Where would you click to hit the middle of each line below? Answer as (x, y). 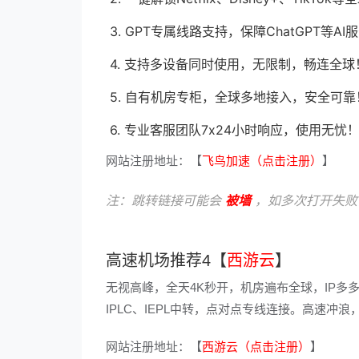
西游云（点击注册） (256, 347)
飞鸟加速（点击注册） (262, 161)
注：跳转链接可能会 (165, 200)
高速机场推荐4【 (166, 260)
